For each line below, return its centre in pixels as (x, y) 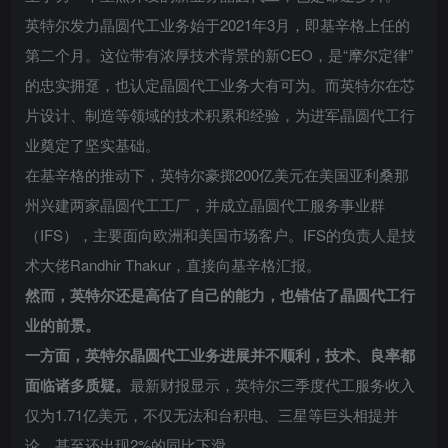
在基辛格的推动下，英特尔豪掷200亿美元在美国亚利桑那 (217, 174)
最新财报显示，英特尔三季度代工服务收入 (272, 384)
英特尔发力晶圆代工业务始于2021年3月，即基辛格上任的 (217, 24)
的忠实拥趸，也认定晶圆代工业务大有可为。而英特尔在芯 (220, 84)
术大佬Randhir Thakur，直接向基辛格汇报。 (173, 264)
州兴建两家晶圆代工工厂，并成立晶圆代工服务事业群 (205, 204)
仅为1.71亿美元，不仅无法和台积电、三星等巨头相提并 (211, 414)
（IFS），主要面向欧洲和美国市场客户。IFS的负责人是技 (220, 234)
